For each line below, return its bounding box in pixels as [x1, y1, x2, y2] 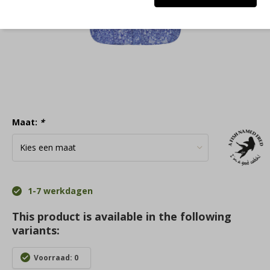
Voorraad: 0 [34, 253, 78, 263]
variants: [12, 222, 60, 237]
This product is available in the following [12, 209, 231, 224]
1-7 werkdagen [25, 184, 93, 196]
